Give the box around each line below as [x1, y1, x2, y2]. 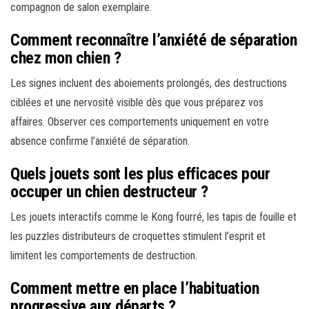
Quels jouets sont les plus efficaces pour [10, 164, 270, 184]
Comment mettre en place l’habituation [10, 279, 259, 299]
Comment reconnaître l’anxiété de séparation [10, 30, 297, 50]
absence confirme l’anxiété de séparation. [10, 134, 190, 148]
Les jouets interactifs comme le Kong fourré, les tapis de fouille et [10, 210, 297, 224]
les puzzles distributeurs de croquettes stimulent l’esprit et [10, 230, 266, 243]
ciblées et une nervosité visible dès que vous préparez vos [10, 96, 263, 110]
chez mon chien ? [10, 48, 121, 68]
